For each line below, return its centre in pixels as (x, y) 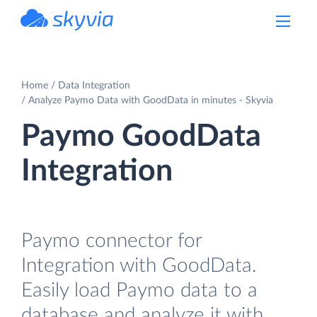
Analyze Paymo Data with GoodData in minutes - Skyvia (151, 100)
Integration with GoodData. (139, 265)
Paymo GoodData (141, 136)
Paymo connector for (111, 241)
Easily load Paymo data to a (139, 290)
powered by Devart (83, 35)
